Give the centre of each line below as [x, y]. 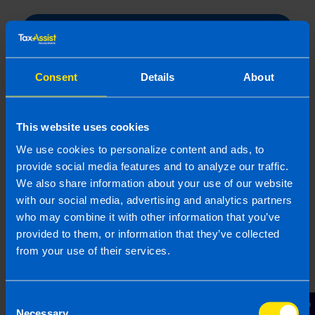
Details [157, 77]
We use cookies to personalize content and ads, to [140, 149]
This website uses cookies [83, 127]
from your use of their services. [93, 250]
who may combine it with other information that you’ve [148, 216]
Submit [157, 30]
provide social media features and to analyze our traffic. [153, 166]
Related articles [85, 142]
